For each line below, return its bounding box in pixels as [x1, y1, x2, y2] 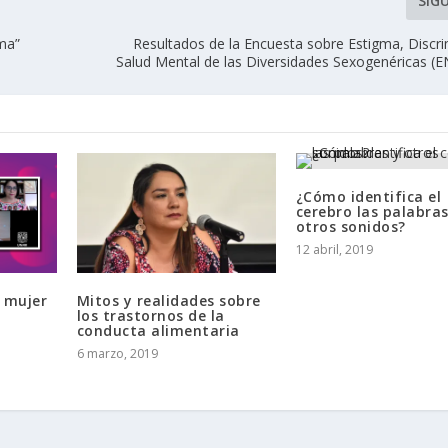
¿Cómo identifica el [295, 187, 442, 207]
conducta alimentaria [76, 320, 240, 340]
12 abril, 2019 [295, 241, 373, 259]
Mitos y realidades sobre [76, 290, 261, 310]
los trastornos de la [76, 305, 225, 325]
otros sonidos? [295, 217, 406, 237]
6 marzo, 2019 [76, 344, 158, 362]
